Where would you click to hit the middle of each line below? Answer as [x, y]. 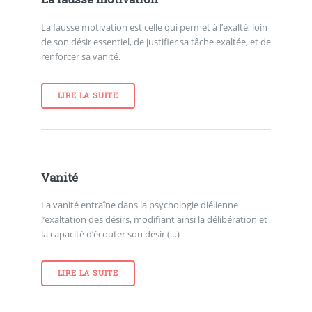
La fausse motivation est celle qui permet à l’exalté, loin [154, 28]
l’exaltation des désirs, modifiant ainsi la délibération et [154, 220]
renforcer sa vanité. [80, 57]
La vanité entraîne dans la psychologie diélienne [139, 205]
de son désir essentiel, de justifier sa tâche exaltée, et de [156, 42]
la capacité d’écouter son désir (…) [110, 234]
